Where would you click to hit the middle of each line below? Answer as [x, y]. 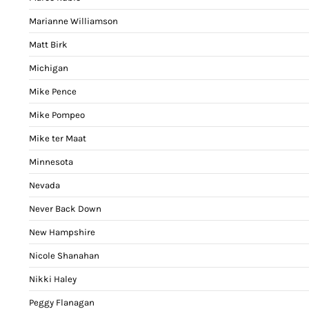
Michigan [49, 68]
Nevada [44, 185]
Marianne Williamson [73, 21]
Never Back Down [65, 208]
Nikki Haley [53, 279]
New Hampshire [62, 232]
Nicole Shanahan [64, 255]
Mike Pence [53, 91]
